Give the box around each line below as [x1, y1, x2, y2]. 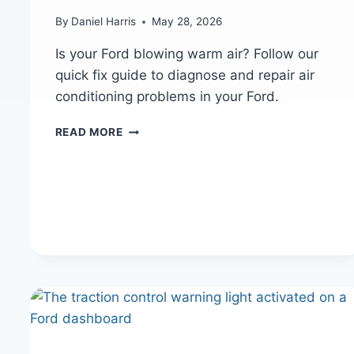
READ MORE [55, 126, 123, 139]
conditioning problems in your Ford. [55, 88, 279, 105]
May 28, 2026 [151, 15, 222, 28]
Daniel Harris [70, 15, 136, 28]
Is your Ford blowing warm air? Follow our [55, 46, 318, 62]
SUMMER [122, 304, 173, 318]
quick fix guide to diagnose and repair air [55, 67, 314, 84]
